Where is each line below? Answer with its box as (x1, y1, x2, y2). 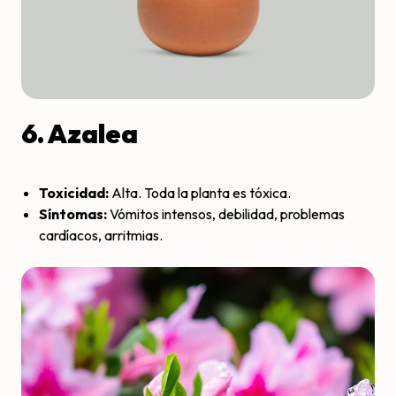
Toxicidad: (39, 183, 109, 202)
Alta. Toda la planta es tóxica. (109, 183, 291, 202)
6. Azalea (21, 116, 138, 150)
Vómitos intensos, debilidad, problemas (107, 204, 345, 223)
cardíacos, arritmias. (39, 225, 163, 244)
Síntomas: (39, 204, 107, 223)
